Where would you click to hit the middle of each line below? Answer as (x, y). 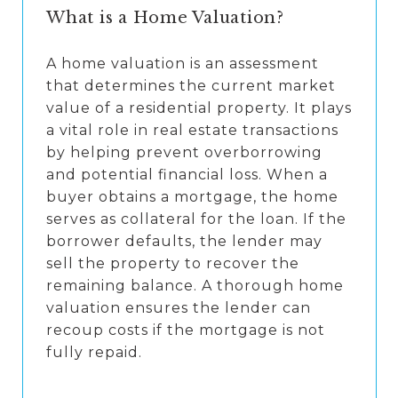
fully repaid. (94, 353)
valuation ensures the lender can (179, 308)
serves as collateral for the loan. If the (196, 219)
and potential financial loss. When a (187, 175)
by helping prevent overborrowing (184, 153)
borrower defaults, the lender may (184, 242)
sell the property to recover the (173, 264)
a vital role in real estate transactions (192, 131)
